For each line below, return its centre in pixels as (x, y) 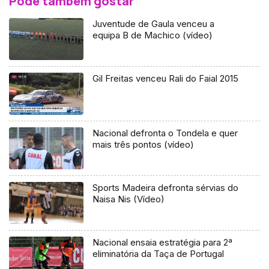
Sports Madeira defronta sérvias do (166, 187)
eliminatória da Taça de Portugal (159, 253)
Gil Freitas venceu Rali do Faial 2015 (166, 78)
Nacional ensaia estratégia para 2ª (163, 242)
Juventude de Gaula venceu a (154, 23)
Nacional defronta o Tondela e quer (165, 133)
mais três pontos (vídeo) (144, 144)
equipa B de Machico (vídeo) (153, 35)
